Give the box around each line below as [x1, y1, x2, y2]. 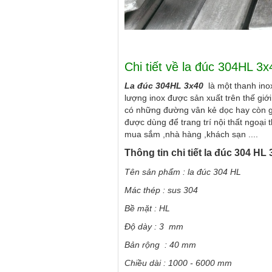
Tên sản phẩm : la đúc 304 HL [124, 167, 241, 177]
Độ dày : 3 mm [124, 222, 183, 232]
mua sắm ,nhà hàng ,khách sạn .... [124, 129, 258, 140]
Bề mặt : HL [124, 203, 170, 214]
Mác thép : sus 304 [124, 185, 198, 195]
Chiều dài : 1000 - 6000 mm [124, 258, 232, 268]
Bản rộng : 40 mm [124, 240, 196, 250]
